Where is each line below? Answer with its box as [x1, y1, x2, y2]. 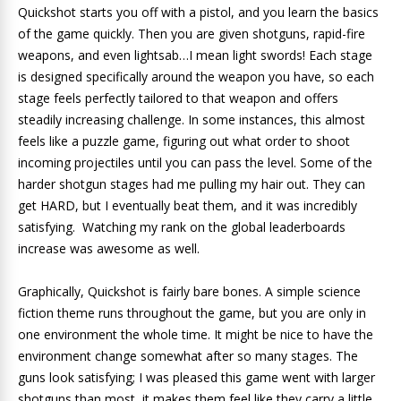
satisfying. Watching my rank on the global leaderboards [18, 218, 346, 235]
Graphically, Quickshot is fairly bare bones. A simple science [18, 282, 361, 300]
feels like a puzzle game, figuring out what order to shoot [18, 132, 350, 149]
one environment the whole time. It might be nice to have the [18, 325, 373, 343]
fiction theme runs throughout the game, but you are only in [18, 303, 366, 321]
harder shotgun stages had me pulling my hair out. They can [18, 175, 365, 192]
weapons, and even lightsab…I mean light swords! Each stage [18, 46, 372, 64]
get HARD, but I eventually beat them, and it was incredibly [18, 196, 357, 214]
